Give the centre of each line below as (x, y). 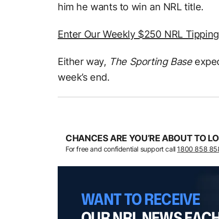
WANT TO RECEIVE (141, 198)
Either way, (84, 61)
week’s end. (84, 77)
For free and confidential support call (121, 149)
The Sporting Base (151, 61)
